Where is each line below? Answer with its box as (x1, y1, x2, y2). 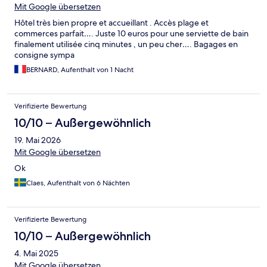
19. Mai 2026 (14, 134, 61, 145)
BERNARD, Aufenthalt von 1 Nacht (26, 64, 133, 74)
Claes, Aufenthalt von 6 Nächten (26, 178, 130, 188)
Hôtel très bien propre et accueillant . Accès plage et (14, 17, 209, 28)
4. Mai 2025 (14, 247, 58, 259)
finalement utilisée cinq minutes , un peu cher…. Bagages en (14, 38, 238, 49)
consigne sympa (14, 49, 74, 60)
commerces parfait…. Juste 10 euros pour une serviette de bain (14, 27, 249, 39)
